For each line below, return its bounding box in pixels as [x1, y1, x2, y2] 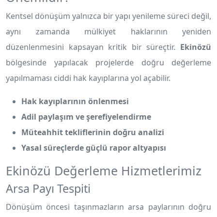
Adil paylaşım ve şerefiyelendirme [21, 111, 151, 122]
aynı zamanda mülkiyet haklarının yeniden [6, 26, 211, 37]
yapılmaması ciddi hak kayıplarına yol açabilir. [6, 73, 170, 83]
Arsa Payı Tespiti [6, 181, 91, 196]
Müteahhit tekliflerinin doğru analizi [21, 127, 164, 138]
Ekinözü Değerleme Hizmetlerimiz [6, 162, 201, 179]
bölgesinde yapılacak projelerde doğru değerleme [6, 57, 211, 68]
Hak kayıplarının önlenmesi [21, 96, 129, 107]
